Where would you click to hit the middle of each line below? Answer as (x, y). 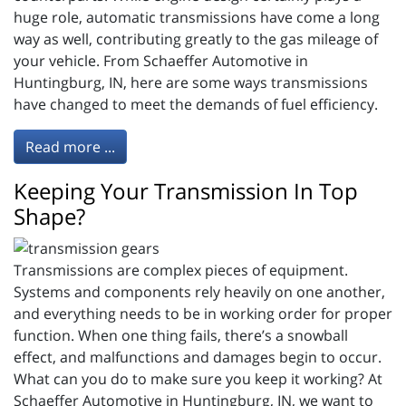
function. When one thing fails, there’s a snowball (181, 336)
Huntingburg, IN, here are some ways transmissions (191, 82)
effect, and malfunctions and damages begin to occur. (198, 358)
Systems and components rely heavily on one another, (199, 292)
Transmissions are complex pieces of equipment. (181, 271)
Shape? (49, 216)
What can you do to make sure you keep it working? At (198, 379)
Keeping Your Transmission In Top (186, 190)
